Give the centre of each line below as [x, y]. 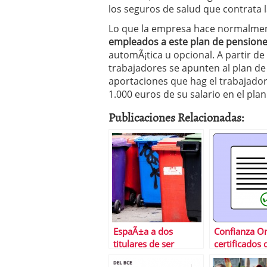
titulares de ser [144, 244]
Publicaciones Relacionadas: [176, 117]
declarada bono [145, 257]
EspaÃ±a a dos [143, 232]
